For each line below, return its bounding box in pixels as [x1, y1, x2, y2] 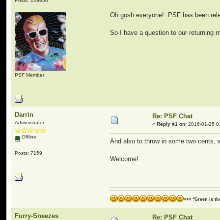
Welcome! [110, 155, 139, 163]
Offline [20, 134, 37, 139]
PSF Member [15, 72, 45, 78]
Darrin [15, 111, 34, 118]
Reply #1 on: [157, 121, 187, 127]
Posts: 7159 [15, 150, 43, 156]
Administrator [15, 120, 45, 125]
